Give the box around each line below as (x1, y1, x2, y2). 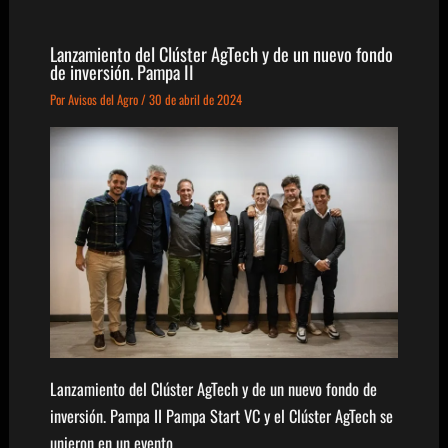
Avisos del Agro (67, 90, 141, 110)
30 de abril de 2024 (148, 90, 242, 110)
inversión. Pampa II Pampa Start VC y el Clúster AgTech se (49, 402, 393, 428)
